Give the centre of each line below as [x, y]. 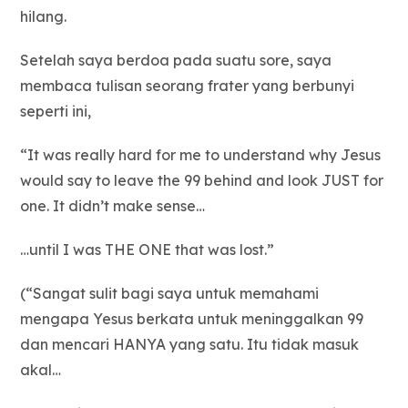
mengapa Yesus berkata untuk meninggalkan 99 [192, 319]
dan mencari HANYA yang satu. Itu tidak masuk [190, 345]
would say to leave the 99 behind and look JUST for [202, 181]
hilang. [44, 17]
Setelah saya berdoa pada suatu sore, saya [176, 61]
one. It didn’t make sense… [113, 206]
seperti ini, [56, 112]
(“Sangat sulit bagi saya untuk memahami [170, 294]
